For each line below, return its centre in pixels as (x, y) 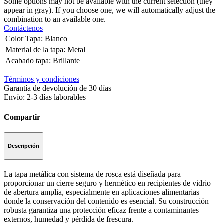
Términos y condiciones (42, 79)
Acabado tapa (27, 61)
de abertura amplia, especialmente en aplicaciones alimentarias (102, 192)
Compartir (22, 117)
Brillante (66, 61)
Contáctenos (23, 28)
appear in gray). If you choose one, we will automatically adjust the (110, 10)
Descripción (24, 146)
